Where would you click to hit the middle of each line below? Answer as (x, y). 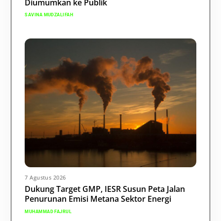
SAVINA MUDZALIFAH (49, 15)
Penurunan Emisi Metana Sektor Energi (98, 199)
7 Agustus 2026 (45, 178)
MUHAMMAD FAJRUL (48, 211)
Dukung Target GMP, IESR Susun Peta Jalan (105, 189)
